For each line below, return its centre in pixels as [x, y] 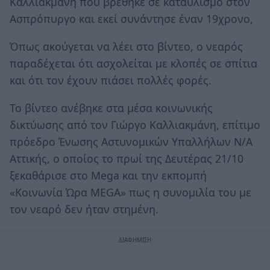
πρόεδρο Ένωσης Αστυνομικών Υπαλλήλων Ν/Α [131, 141]
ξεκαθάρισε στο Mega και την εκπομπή [108, 175]
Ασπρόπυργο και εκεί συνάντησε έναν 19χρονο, [131, 19]
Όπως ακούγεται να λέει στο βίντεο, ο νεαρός [126, 46]
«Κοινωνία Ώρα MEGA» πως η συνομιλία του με [130, 192]
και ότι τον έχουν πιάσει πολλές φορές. [111, 80]
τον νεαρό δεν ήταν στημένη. [84, 209]
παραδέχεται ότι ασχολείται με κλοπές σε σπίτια [133, 63]
